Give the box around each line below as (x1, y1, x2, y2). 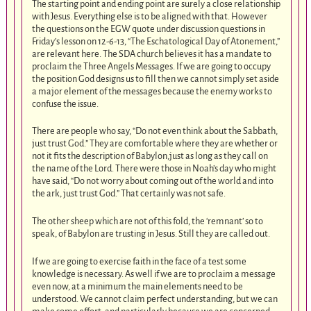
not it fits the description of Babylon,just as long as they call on (32, 151, 269, 162)
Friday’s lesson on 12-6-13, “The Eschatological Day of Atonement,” (32, 35, 280, 47)
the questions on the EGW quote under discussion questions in (32, 23, 266, 34)
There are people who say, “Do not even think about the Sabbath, (32, 126, 278, 137)
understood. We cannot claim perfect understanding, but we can (32, 293, 278, 304)
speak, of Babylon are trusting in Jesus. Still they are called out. (32, 228, 271, 239)
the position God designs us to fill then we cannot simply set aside (32, 73, 280, 84)
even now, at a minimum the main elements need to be (32, 280, 244, 292)
